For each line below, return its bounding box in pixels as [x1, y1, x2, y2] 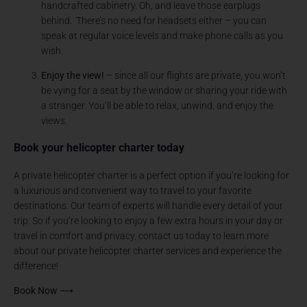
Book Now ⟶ [14, 285, 74, 297]
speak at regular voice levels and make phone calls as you [41, 29, 284, 41]
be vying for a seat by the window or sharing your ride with [41, 84, 288, 96]
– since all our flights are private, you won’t [104, 69, 286, 81]
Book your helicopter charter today [14, 141, 185, 155]
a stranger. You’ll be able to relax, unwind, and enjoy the [41, 99, 274, 111]
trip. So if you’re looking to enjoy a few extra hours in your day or [14, 215, 284, 227]
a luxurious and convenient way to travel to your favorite [14, 185, 252, 197]
